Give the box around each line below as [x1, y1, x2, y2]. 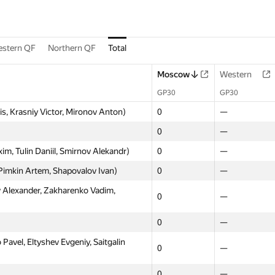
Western [220, 69, 252, 79]
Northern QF [48, 43, 96, 53]
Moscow [157, 69, 190, 79]
